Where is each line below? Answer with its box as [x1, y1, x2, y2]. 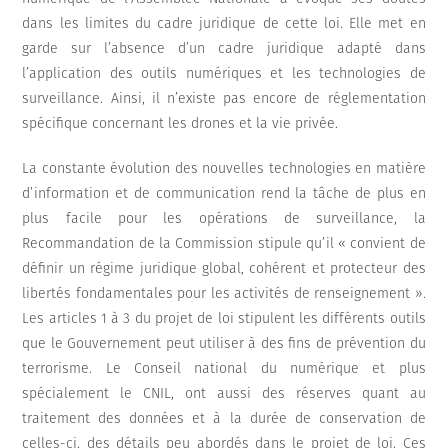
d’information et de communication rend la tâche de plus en [22, 185, 426, 203]
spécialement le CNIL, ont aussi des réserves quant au [22, 385, 426, 403]
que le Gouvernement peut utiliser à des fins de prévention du [22, 335, 426, 353]
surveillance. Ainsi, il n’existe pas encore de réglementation [22, 90, 426, 108]
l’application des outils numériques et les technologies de [22, 65, 426, 83]
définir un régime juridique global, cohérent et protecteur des [22, 260, 426, 278]
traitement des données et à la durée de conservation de [22, 410, 426, 428]
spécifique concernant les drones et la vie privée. [22, 115, 339, 133]
